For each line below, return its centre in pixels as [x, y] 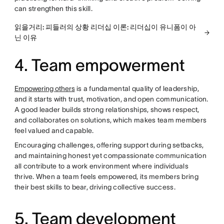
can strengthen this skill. [53, 9]
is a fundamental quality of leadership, [137, 89]
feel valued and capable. [54, 131]
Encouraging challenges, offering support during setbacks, [109, 145]
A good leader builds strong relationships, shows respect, [107, 110]
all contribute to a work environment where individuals [101, 166]
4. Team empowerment [99, 65]
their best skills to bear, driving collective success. [95, 187]
